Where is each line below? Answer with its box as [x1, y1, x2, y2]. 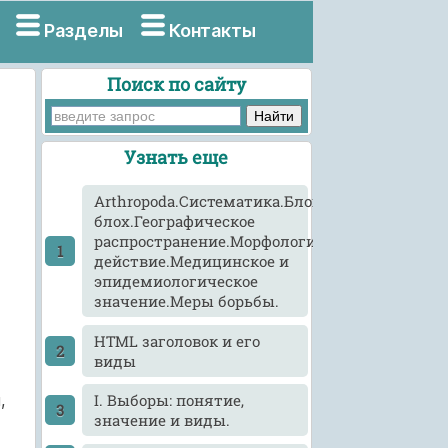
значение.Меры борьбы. [94, 291, 280, 312]
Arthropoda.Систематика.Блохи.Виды [94, 191, 379, 212]
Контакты [169, 20, 257, 41]
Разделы [43, 20, 123, 41]
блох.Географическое [94, 211, 256, 232]
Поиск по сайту [106, 71, 246, 96]
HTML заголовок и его [94, 330, 261, 351]
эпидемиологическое [94, 271, 259, 292]
